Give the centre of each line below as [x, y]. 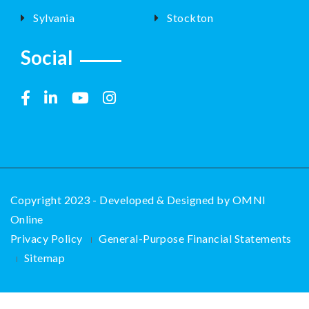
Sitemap [45, 257]
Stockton [190, 17]
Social [47, 57]
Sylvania [54, 17]
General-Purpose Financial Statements [195, 238]
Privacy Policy [47, 238]
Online [27, 219]
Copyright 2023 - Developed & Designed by [121, 199]
